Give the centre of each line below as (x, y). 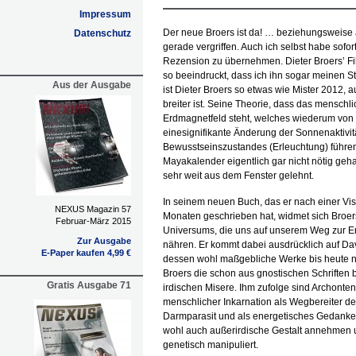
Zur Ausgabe (104, 241)
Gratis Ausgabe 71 (89, 285)
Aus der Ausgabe (92, 85)
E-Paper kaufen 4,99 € (86, 253)
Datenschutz (103, 33)
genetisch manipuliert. (211, 345)
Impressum (105, 14)
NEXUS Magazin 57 (93, 209)
